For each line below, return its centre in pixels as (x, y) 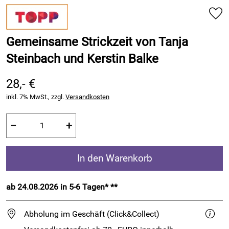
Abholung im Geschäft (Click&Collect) (92, 214)
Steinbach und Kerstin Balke (82, 59)
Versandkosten (87, 97)
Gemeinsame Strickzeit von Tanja (97, 42)
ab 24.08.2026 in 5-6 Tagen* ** (62, 187)
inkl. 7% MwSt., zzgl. (36, 97)
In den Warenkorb (114, 158)
